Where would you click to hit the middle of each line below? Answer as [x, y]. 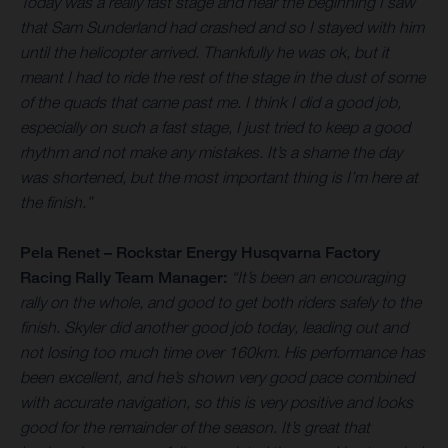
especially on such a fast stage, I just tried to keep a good [215, 126]
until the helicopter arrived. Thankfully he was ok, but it [204, 51]
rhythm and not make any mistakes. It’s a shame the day [211, 151]
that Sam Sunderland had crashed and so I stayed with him [222, 26]
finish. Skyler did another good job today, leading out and [214, 326]
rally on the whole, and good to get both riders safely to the [220, 301]
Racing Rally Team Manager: [123, 277]
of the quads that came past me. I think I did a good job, [210, 101]
